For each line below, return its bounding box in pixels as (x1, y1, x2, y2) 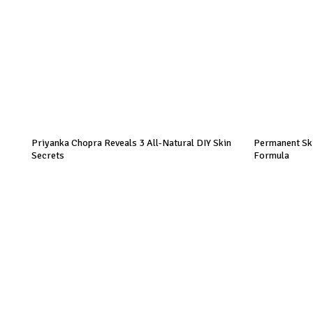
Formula (254, 150, 290, 161)
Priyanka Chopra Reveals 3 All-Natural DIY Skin (31, 137, 231, 149)
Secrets (31, 150, 64, 161)
